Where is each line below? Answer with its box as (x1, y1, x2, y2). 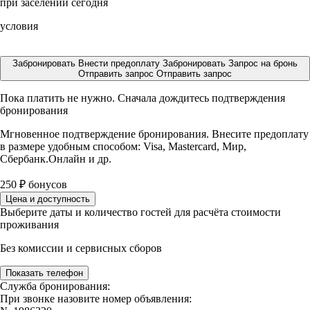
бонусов (26, 179, 67, 190)
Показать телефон (6, 268, 83, 278)
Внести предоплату (78, 58, 163, 69)
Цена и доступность (6, 194, 90, 204)
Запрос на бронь (228, 58, 298, 69)
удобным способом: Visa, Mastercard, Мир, (48, 140, 246, 152)
